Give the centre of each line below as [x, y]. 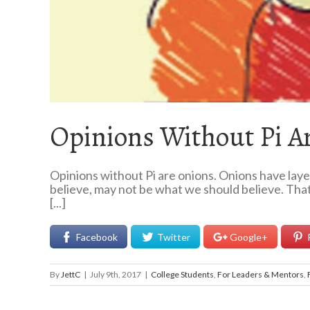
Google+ [249, 237]
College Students [182, 275]
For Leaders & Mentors [261, 275]
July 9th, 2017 [116, 275]
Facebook [97, 237]
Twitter [174, 237]
